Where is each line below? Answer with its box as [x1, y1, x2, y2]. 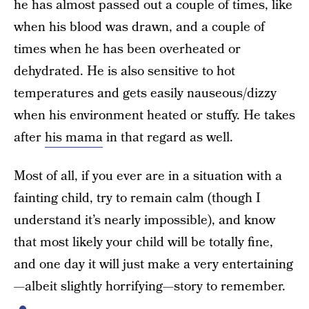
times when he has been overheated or [14, 40, 241, 59]
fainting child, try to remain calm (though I [14, 189, 261, 208]
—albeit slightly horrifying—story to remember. [14, 277, 286, 296]
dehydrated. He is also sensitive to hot [14, 62, 235, 81]
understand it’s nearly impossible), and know [14, 211, 275, 230]
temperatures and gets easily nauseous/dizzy [14, 84, 277, 103]
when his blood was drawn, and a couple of [14, 18, 265, 37]
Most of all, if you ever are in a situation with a [14, 167, 282, 186]
